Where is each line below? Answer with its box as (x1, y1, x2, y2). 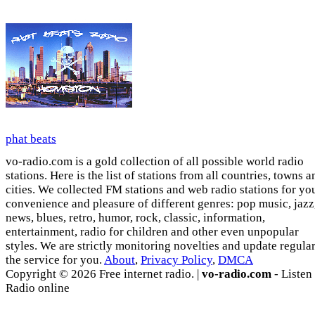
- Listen (271, 267, 312, 281)
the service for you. (6, 253, 104, 267)
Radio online (6, 281, 70, 295)
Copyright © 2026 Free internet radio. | (6, 267, 202, 281)
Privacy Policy (141, 253, 212, 267)
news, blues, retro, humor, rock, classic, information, (6, 211, 265, 225)
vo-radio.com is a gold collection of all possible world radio (6, 155, 304, 169)
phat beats (6, 132, 56, 146)
